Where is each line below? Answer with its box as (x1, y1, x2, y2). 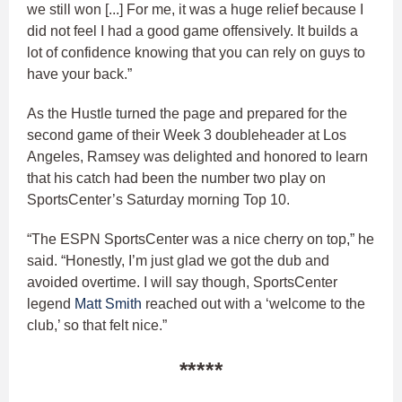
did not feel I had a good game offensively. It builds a (27, 22, 358, 39)
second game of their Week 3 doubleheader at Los (27, 127, 346, 143)
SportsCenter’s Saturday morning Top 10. (27, 191, 293, 207)
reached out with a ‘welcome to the (142, 295, 365, 311)
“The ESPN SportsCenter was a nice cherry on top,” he (27, 231, 374, 247)
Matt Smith (74, 295, 142, 311)
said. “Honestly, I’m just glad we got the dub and (27, 252, 329, 268)
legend (27, 295, 74, 311)
